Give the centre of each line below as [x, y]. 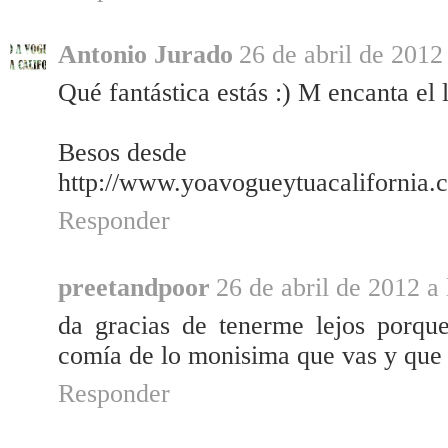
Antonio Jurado [145, 55]
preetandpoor [134, 288]
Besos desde [122, 153]
